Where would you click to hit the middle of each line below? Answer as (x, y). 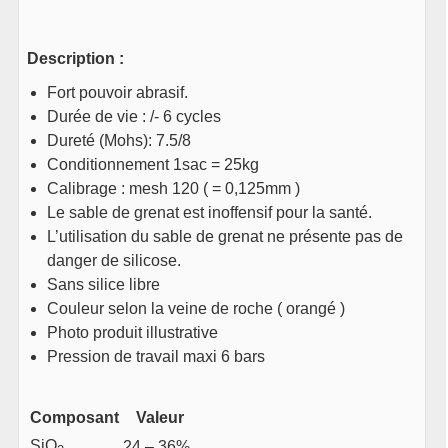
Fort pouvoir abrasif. (118, 93)
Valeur (159, 418)
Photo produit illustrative (133, 333)
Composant (75, 418)
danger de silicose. (114, 261)
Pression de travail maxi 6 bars (156, 357)
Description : (76, 59)
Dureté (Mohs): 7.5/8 (119, 141)
